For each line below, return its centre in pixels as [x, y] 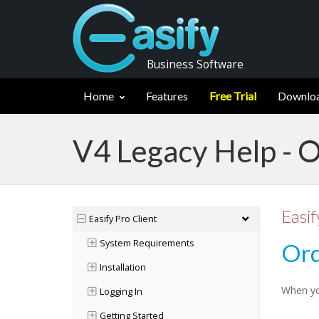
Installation [123, 267]
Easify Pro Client [123, 219]
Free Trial [233, 96]
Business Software [195, 64]
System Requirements [147, 243]
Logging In [121, 292]
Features [167, 96]
